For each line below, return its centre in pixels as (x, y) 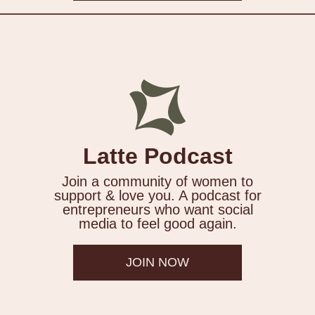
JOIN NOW (157, 263)
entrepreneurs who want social (157, 210)
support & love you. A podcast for (157, 196)
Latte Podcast (157, 156)
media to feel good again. (157, 224)
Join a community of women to (157, 182)
